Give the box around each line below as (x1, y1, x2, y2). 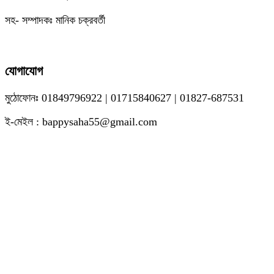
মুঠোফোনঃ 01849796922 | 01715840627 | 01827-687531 (5, 92, 244, 105)
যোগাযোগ (5, 64, 43, 79)
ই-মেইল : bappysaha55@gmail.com (5, 116, 157, 128)
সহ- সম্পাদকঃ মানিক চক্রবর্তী (5, 14, 105, 27)
